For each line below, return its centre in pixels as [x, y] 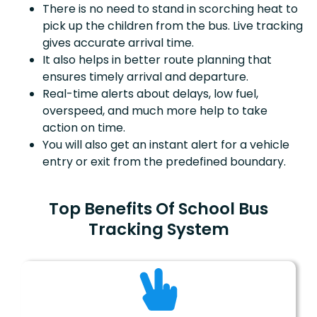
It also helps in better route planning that [157, 59]
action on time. [84, 127]
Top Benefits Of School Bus [158, 208]
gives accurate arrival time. [118, 42]
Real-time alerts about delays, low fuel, [150, 93]
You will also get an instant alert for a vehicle [166, 144]
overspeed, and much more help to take [155, 110]
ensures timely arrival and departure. [145, 76]
